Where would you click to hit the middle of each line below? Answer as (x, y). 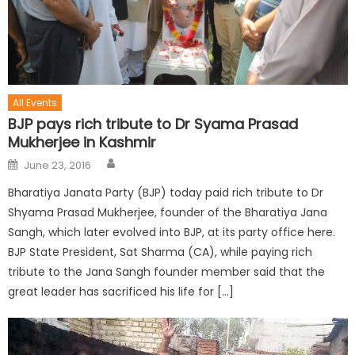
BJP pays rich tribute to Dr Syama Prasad (153, 124)
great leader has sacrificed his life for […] (121, 291)
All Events (35, 102)
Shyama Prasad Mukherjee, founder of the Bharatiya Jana (168, 212)
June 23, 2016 (58, 165)
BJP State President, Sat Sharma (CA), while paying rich (160, 252)
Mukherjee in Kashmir (82, 142)
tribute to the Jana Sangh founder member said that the (167, 271)
